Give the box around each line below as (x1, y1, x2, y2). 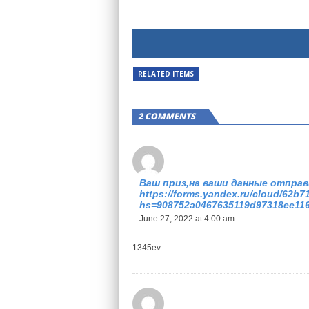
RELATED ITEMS (138, 69, 194, 79)
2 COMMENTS (138, 110, 195, 122)
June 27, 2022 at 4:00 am (139, 214, 235, 223)
